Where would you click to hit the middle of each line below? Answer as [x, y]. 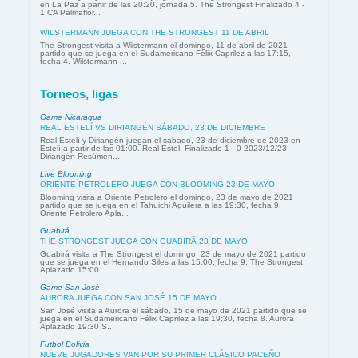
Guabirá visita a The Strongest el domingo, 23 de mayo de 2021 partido [173, 254]
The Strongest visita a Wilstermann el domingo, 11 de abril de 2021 [164, 45]
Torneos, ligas [79, 94]
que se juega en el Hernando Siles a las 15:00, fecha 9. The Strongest [171, 262]
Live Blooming [66, 174]
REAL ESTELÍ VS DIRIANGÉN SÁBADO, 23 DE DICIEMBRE [153, 128]
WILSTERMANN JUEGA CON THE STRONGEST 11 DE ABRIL [155, 32]
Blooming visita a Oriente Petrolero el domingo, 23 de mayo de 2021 [167, 197]
